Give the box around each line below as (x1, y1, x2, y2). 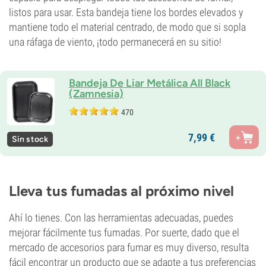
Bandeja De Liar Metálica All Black (69, 77, 230, 90)
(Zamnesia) (69, 87, 123, 100)
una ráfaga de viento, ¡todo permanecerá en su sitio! (9, 36, 221, 48)
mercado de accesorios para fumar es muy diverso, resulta (9, 241, 249, 254)
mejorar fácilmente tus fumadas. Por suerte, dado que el (9, 226, 239, 239)
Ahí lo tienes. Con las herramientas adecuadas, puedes (9, 211, 233, 224)
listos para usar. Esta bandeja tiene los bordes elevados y (9, 6, 243, 18)
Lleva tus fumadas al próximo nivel (9, 182, 234, 199)
